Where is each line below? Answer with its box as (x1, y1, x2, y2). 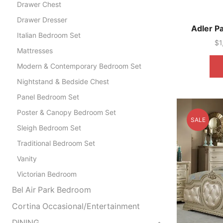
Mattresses (16, 46, 53, 55)
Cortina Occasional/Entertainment (11, 201, 140, 211)
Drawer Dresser (16, 15, 67, 24)
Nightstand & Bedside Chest (16, 77, 109, 86)
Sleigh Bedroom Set (16, 123, 81, 132)
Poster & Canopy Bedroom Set (16, 108, 116, 116)
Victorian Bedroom (16, 169, 77, 178)
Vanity (16, 154, 37, 163)
